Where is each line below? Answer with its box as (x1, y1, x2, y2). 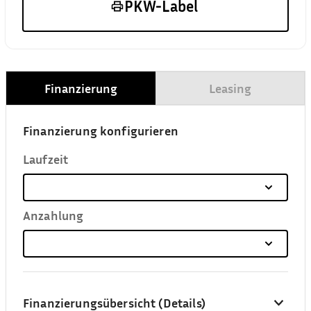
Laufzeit (23, 151, 69, 167)
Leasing (209, 81, 251, 96)
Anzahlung (23, 208, 84, 223)
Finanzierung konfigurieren (23, 123, 178, 138)
